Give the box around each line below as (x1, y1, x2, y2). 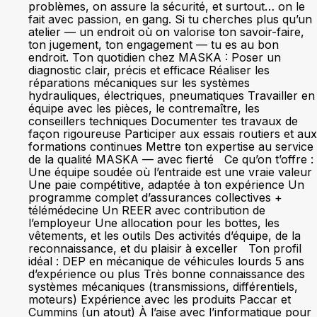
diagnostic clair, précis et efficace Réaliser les (28, 63, 270, 77)
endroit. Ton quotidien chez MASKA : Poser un (28, 50, 281, 64)
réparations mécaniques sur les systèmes (28, 76, 250, 90)
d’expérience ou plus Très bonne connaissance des (28, 267, 305, 281)
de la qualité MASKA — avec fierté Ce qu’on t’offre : (28, 152, 313, 166)
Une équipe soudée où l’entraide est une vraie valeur (28, 165, 312, 179)
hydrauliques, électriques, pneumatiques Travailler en (28, 88, 315, 103)
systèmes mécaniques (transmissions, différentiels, (28, 279, 298, 294)
